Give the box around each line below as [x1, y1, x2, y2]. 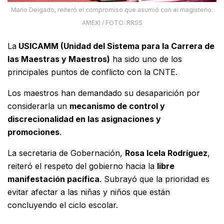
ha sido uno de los [110, 54, 182, 64]
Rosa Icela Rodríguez [125, 148, 207, 158]
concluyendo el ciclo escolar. [7, 200, 118, 210]
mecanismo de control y [69, 101, 165, 111]
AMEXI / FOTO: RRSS [81, 19, 142, 27]
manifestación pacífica [7, 174, 99, 184]
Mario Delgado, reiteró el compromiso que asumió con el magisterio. [11, 6, 213, 14]
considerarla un [7, 101, 69, 111]
